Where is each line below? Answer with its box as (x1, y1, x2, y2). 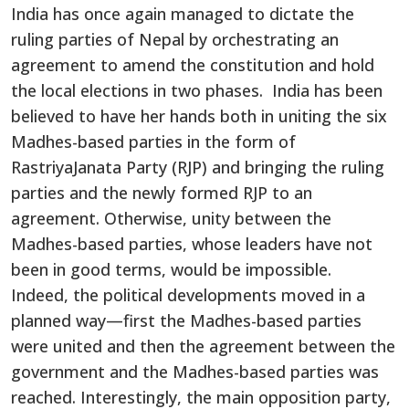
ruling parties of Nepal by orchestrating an (11, 27, 339, 50)
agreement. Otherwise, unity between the (11, 206, 331, 229)
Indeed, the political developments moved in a (11, 283, 365, 306)
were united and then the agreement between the (11, 334, 395, 357)
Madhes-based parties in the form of (11, 130, 296, 152)
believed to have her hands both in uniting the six (11, 104, 387, 127)
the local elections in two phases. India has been (11, 79, 383, 101)
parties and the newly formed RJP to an (11, 181, 312, 204)
